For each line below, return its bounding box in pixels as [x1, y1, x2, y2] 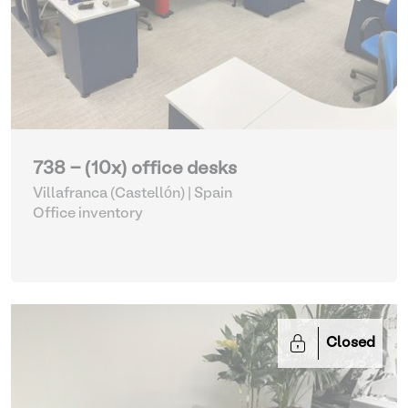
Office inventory [33, 208, 143, 220]
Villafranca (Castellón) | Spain [33, 188, 232, 200]
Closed [326, 337, 375, 350]
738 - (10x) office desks [33, 161, 237, 178]
